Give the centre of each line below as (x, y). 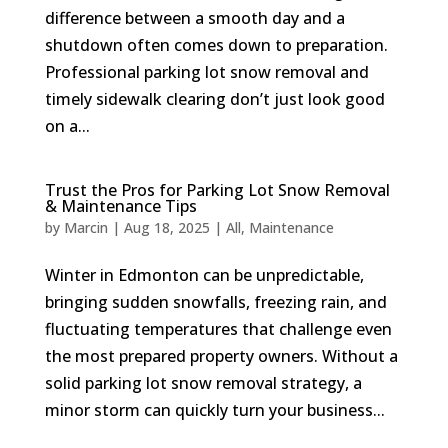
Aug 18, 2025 (166, 227)
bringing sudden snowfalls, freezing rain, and (215, 302)
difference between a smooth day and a (194, 18)
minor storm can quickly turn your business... (214, 410)
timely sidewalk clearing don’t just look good (214, 99)
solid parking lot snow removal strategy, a (203, 383)
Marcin (85, 227)
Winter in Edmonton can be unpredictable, (204, 275)
